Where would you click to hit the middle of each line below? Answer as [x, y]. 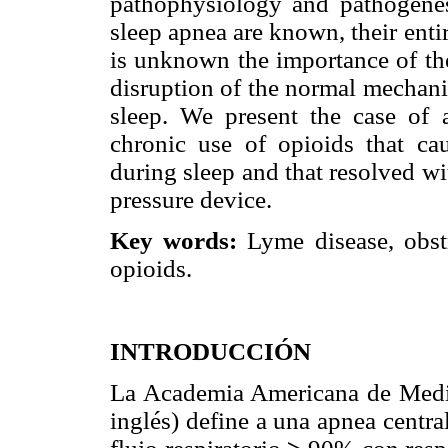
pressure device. [191, 200]
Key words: [179, 241]
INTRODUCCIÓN [210, 351]
